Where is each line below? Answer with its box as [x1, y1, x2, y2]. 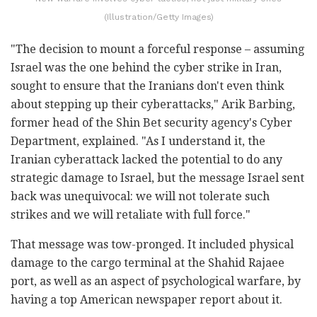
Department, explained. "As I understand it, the [11, 134, 265, 149]
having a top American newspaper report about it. [11, 293, 282, 307]
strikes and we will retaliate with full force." [11, 208, 250, 222]
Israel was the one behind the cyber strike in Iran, [11, 61, 282, 75]
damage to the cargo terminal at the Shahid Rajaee [11, 256, 284, 270]
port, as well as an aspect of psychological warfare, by [11, 275, 301, 289]
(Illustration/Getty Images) [103, 12, 214, 23]
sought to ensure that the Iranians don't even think [11, 79, 284, 93]
